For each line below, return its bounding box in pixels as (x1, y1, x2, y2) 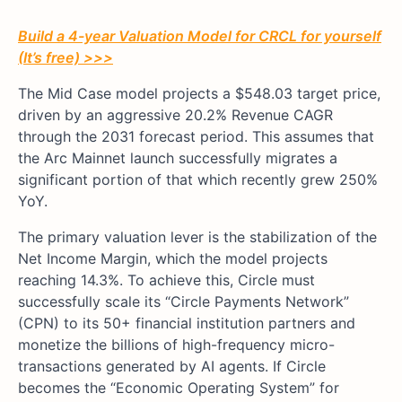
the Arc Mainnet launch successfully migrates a (18, 149, 337, 168)
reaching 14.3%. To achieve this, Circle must (18, 271, 315, 290)
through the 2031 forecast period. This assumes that (18, 127, 374, 146)
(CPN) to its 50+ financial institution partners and (18, 314, 355, 333)
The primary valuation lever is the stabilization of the (18, 228, 377, 247)
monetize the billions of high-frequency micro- (18, 336, 335, 354)
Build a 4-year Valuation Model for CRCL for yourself (18, 27, 381, 46)
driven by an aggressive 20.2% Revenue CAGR (18, 106, 333, 125)
